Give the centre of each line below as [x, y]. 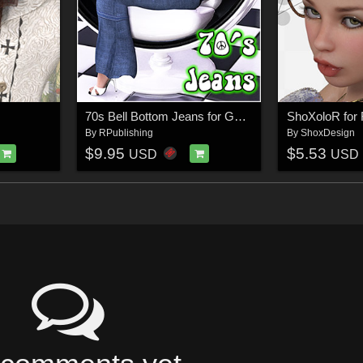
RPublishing [126, 132]
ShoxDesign [327, 132]
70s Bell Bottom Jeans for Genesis [240, 116]
